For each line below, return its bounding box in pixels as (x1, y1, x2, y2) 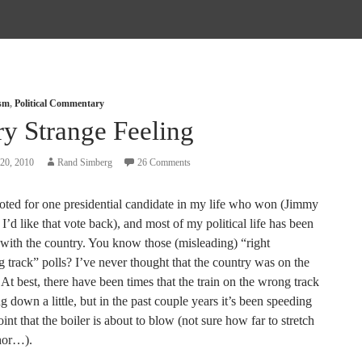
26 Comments (137, 157, 191, 168)
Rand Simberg (57, 157, 112, 168)
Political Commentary (15, 98, 104, 109)
